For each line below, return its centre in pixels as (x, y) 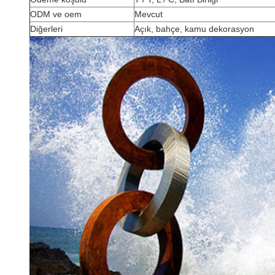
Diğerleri (46, 29)
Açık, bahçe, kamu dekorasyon (194, 29)
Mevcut (149, 14)
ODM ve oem (56, 14)
